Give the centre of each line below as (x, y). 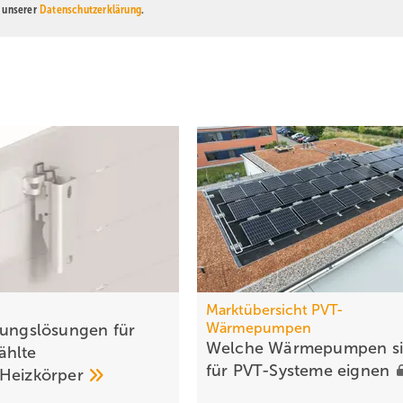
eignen (366, 371)
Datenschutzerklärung (90, 9)
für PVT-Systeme (272, 371)
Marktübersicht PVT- (274, 310)
